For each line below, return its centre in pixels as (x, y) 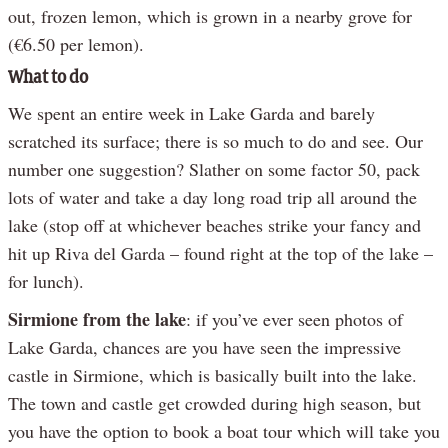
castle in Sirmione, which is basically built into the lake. (212, 374)
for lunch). (46, 280)
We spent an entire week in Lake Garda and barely (191, 112)
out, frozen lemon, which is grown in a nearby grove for (210, 15)
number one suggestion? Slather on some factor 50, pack (214, 168)
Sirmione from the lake (97, 318)
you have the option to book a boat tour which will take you (224, 430)
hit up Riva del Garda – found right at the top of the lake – (220, 252)
